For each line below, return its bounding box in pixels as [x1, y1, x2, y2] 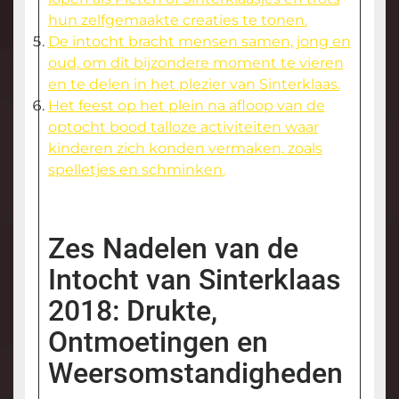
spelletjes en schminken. [47, 161, 225, 179]
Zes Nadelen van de [47, 232, 298, 266]
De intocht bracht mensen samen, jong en [47, 33, 351, 51]
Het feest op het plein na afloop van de [47, 97, 325, 115]
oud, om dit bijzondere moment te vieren [47, 54, 344, 72]
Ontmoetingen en [47, 325, 268, 360]
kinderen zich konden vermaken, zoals [47, 140, 322, 158]
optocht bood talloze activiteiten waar [47, 118, 319, 136]
